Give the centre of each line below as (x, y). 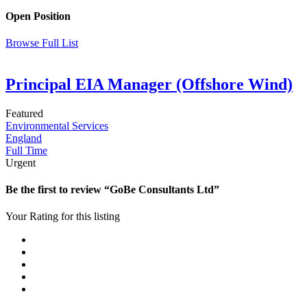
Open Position (38, 16)
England (24, 138)
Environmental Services (57, 125)
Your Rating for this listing (63, 217)
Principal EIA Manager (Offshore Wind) (149, 84)
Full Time (26, 150)
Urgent (21, 162)
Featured (24, 113)
